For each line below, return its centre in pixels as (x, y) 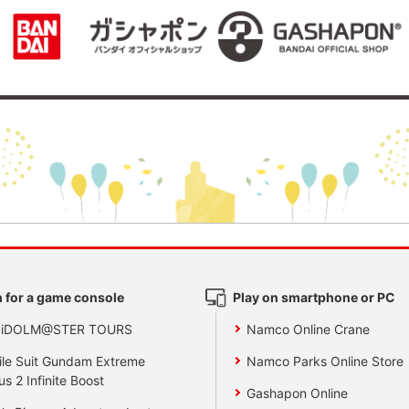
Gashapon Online (298, 393)
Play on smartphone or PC (314, 297)
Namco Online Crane (309, 329)
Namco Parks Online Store (325, 361)
